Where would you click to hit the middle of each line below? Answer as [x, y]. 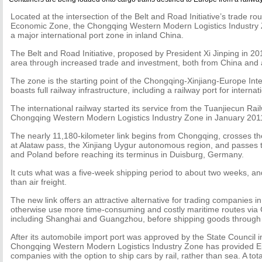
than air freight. [39, 182]
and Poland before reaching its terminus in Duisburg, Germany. [127, 154]
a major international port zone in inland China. [97, 35]
